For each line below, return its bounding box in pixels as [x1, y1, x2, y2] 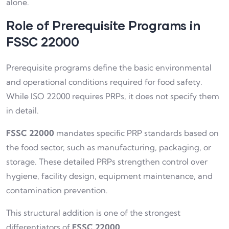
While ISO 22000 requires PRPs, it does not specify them [6, 90, 219, 101]
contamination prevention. [6, 185, 108, 195]
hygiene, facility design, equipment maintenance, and [6, 170, 213, 181]
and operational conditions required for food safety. [6, 76, 202, 87]
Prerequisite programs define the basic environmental [6, 62, 212, 73]
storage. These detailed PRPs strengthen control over [6, 156, 208, 167]
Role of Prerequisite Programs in [6, 17, 200, 33]
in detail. [6, 105, 39, 116]
